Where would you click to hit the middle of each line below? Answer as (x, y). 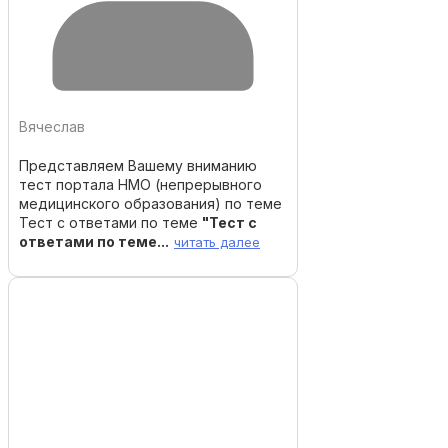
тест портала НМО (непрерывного (140, 184)
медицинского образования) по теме (150, 203)
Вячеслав (52, 126)
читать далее (217, 241)
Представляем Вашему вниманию (138, 165)
